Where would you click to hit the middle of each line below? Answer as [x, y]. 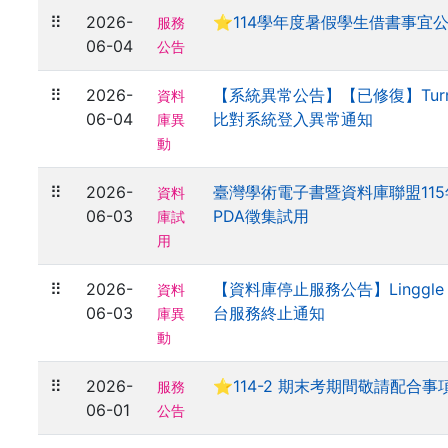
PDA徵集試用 [261, 216]
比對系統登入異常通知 [293, 119]
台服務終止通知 [269, 313]
